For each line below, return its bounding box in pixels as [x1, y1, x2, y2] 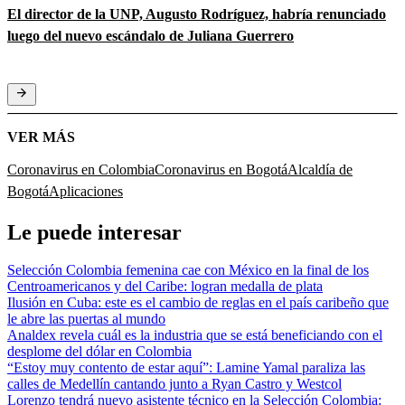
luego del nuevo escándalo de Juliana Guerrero [7, 27, 294, 43]
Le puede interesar [7, 220, 182, 244]
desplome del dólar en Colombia [7, 344, 192, 360]
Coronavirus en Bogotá [155, 161, 287, 177]
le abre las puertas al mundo [7, 311, 165, 327]
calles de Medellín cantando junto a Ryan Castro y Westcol [7, 376, 342, 392]
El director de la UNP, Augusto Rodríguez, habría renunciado [7, 5, 386, 22]
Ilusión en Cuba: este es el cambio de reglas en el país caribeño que [7, 295, 389, 311]
